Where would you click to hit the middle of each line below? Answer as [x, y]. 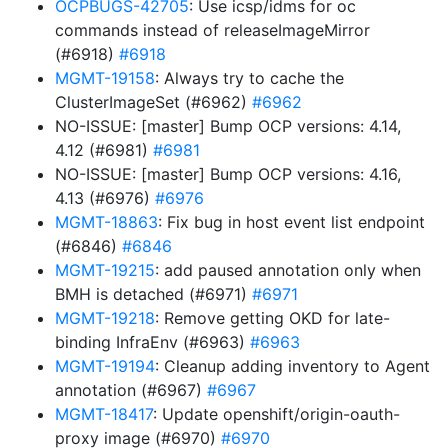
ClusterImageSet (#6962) [153, 102]
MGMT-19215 [105, 270]
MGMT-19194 [105, 366]
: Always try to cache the [249, 78]
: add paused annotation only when [288, 270]
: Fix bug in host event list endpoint [291, 222]
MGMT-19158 [105, 78]
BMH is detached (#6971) [153, 294]
